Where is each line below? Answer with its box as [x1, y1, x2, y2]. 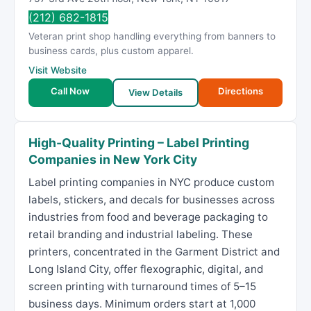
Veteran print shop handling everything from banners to [28, 31, 276, 42]
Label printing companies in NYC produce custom [28, 176, 274, 189]
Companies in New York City [28, 152, 197, 167]
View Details [128, 87, 183, 98]
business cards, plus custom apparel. [28, 45, 194, 56]
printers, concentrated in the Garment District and [28, 245, 280, 258]
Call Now [51, 85, 90, 96]
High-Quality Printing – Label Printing [28, 135, 249, 150]
